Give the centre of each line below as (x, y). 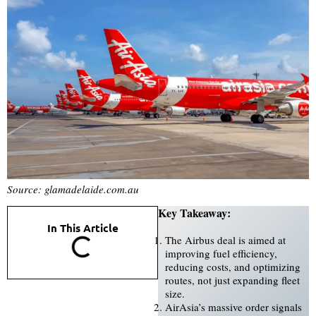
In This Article (83, 227)
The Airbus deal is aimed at (225, 239)
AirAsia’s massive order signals (233, 306)
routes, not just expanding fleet (232, 280)
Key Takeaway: (194, 212)
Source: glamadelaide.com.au (73, 189)
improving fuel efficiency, (221, 253)
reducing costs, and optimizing (233, 266)
